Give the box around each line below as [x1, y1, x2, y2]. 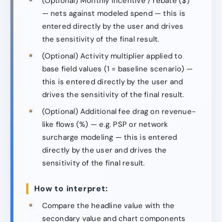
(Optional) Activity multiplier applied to [42, 51, 182, 61]
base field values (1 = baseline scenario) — [42, 63, 193, 74]
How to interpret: [34, 183, 108, 194]
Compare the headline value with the [42, 200, 175, 211]
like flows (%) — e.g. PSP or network [42, 119, 168, 130]
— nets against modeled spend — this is [42, 8, 186, 18]
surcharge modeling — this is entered [42, 132, 177, 143]
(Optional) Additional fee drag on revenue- [42, 107, 196, 117]
